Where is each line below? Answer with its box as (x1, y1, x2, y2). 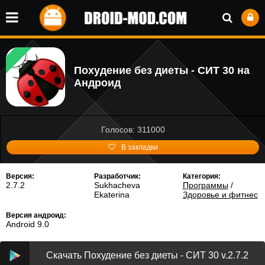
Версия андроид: (6, 211, 66, 219)
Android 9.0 (6, 219, 49, 229)
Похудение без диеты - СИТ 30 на (74, 64, 250, 76)
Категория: (182, 172, 221, 180)
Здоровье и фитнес (182, 190, 258, 199)
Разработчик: (94, 172, 141, 180)
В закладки (121, 143, 158, 151)
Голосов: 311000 (101, 125, 165, 134)
